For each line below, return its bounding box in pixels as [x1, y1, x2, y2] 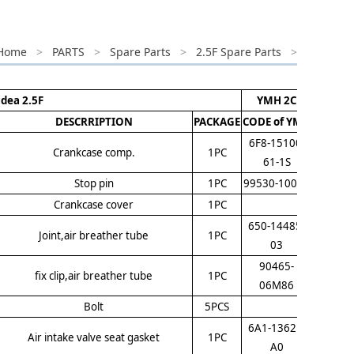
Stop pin [73, 176, 114, 190]
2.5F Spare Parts [196, 44, 281, 59]
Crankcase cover [54, 198, 134, 212]
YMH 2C [257, 93, 296, 107]
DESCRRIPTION [55, 115, 133, 129]
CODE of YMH [243, 115, 311, 129]
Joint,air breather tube [39, 228, 149, 243]
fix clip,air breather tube [35, 269, 153, 283]
